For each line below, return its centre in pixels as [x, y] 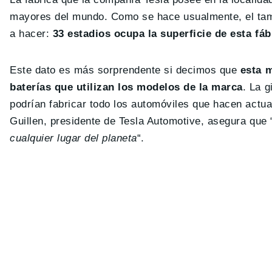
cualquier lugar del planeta [73, 138]
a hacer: [31, 33]
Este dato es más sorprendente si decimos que [125, 70]
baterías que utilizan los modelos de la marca [126, 87]
